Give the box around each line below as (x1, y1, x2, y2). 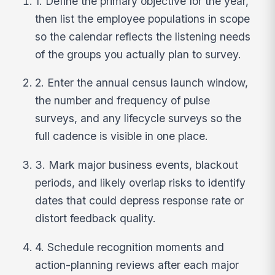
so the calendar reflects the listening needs (35, 29, 251, 43)
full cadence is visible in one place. (35, 130, 209, 143)
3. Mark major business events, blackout (35, 158, 239, 172)
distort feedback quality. (35, 212, 157, 225)
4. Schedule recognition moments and (35, 240, 225, 254)
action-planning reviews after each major (35, 258, 239, 271)
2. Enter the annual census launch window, (35, 76, 249, 90)
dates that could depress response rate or (35, 194, 244, 207)
